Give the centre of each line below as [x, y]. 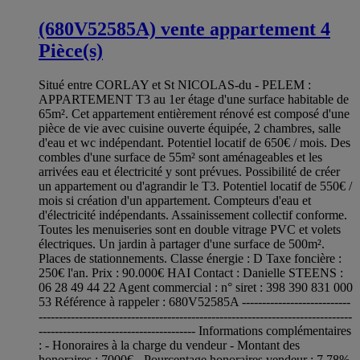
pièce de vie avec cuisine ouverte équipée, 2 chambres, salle [190, 128]
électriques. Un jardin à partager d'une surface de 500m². [182, 243]
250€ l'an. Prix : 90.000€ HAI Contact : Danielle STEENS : [191, 272]
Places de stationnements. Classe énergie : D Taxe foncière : [190, 258]
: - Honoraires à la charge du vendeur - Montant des [169, 345]
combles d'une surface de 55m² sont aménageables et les [180, 157]
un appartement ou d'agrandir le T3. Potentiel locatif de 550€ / [195, 186]
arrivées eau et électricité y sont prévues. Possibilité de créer [189, 171]
